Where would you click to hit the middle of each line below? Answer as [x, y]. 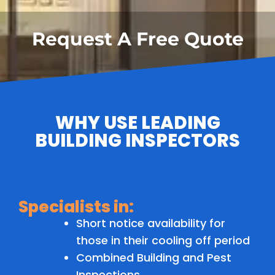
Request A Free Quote [137, 39]
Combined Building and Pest [154, 258]
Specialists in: [76, 207]
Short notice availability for [151, 223]
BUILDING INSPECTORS [137, 141]
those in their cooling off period [163, 241]
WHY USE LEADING [137, 123]
